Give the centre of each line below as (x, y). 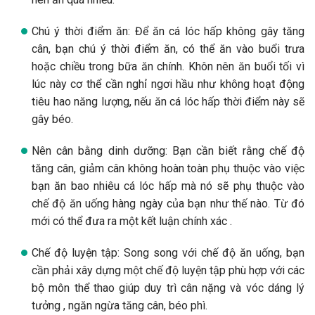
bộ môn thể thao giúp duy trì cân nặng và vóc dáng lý (168, 288)
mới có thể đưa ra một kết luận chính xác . (132, 221)
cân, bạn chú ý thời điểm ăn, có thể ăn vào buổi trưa (168, 49)
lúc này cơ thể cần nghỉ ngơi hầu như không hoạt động (168, 84)
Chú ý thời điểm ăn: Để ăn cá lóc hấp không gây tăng (168, 31)
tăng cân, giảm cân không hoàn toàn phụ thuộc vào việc (168, 168)
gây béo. (52, 119)
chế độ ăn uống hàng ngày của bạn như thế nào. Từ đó (168, 203)
